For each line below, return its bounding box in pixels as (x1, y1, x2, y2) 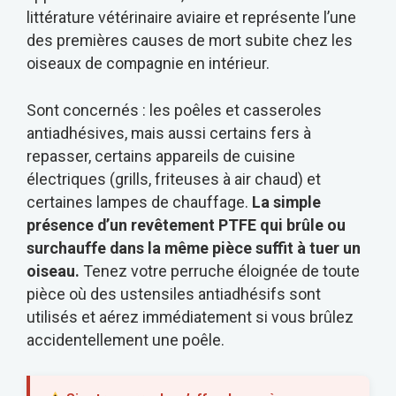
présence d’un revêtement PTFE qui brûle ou (27, 216, 346, 235)
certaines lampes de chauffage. (27, 193, 252, 212)
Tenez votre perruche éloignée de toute (80, 262, 360, 281)
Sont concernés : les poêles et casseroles (27, 101, 322, 120)
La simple (252, 193, 321, 212)
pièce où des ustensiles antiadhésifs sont (27, 285, 321, 304)
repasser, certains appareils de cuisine (27, 147, 295, 166)
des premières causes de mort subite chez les (27, 31, 353, 50)
